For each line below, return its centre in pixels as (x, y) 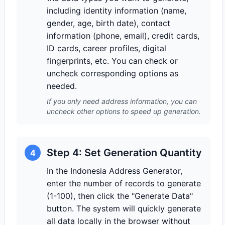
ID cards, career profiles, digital (106, 48)
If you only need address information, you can (122, 101)
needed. (62, 86)
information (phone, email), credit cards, (123, 36)
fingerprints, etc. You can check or (112, 61)
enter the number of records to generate (124, 183)
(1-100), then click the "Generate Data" (120, 196)
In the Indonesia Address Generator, (115, 171)
